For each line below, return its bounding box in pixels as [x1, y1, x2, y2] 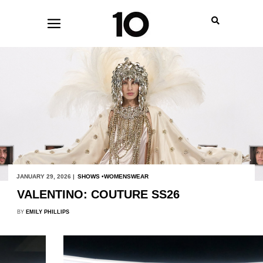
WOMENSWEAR [103, 173, 149, 180]
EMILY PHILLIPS [25, 208, 69, 215]
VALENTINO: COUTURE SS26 [16, 187, 180, 201]
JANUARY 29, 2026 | [16, 173, 75, 180]
